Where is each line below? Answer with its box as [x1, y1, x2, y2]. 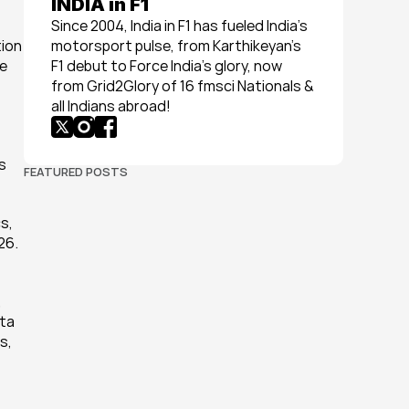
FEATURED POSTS [24, 163, 128, 180]
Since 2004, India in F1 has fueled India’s [51, 16, 308, 36]
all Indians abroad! [51, 96, 171, 116]
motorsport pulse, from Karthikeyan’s [51, 36, 301, 56]
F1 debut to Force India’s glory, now [51, 56, 282, 76]
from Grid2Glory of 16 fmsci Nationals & [51, 76, 314, 96]
